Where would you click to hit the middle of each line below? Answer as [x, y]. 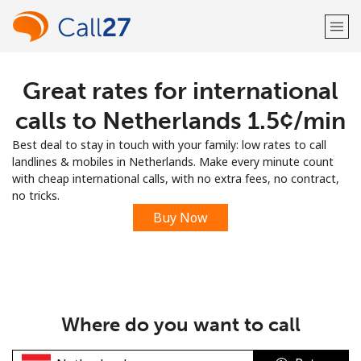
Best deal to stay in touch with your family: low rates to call [169, 145]
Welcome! [180, 89]
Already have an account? [153, 135]
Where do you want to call [180, 324]
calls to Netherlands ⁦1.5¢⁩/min [180, 121]
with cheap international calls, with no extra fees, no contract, [176, 178]
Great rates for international [180, 91]
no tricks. [36, 195]
